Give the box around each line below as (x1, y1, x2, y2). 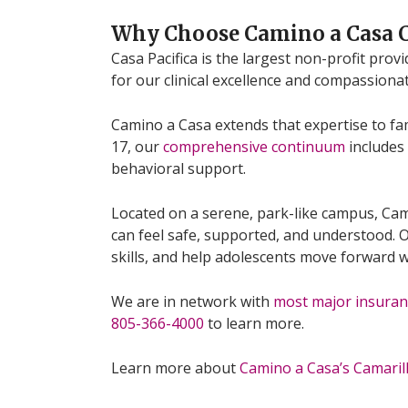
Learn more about (111, 358, 240, 378)
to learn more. (204, 313, 304, 333)
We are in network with (111, 291, 273, 311)
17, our (111, 137, 163, 157)
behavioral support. (111, 158, 246, 178)
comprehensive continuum (163, 137, 345, 157)
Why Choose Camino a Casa (111, 21, 398, 46)
